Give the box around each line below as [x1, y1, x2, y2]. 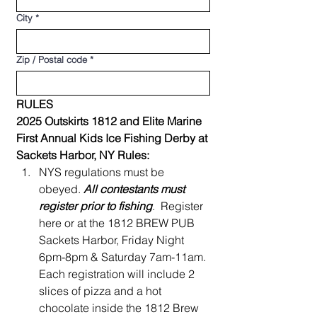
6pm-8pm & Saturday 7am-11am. [39, 250, 206, 264]
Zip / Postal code [16, 54, 87, 65]
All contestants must [83, 182, 185, 196]
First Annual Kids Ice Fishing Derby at [16, 131, 207, 145]
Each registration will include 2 [39, 267, 195, 281]
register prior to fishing [39, 199, 152, 213]
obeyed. [39, 182, 83, 196]
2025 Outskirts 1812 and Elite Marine [16, 114, 202, 128]
